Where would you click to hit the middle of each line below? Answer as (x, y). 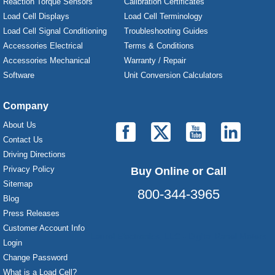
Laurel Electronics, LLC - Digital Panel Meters (178, 236)
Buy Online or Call (178, 171)
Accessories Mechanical (47, 60)
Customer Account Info (44, 228)
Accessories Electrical (43, 46)
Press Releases (31, 213)
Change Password (35, 258)
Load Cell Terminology (163, 16)
